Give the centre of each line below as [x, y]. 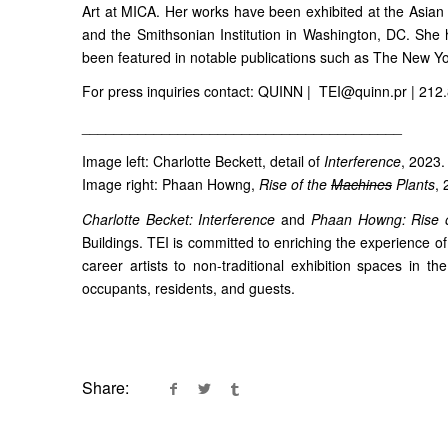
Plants [413, 184]
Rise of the [295, 184]
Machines [361, 184]
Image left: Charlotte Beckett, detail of [203, 161]
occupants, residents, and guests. [188, 288]
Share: [105, 388]
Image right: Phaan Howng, [170, 184]
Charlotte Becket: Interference [179, 219]
